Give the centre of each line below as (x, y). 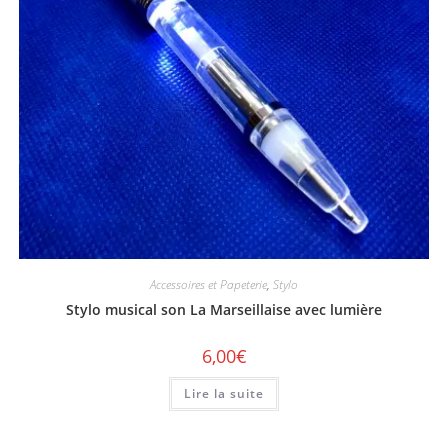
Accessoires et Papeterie (208, 285)
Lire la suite (224, 394)
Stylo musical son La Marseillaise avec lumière (224, 310)
